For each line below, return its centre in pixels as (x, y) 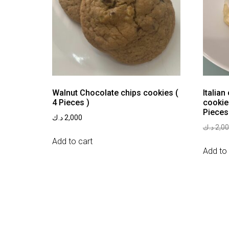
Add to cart (72, 141)
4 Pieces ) (71, 103)
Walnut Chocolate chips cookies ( (115, 93)
